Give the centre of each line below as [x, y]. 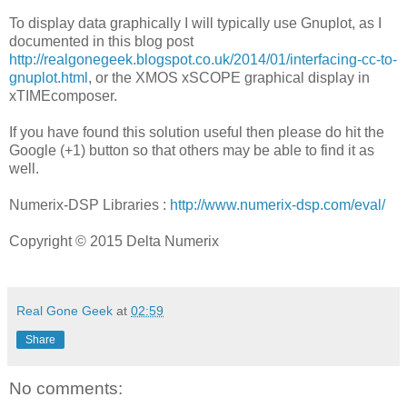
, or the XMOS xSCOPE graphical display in [229, 77]
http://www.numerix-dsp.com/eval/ [278, 204]
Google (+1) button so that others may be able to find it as [192, 150]
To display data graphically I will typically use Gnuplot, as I [195, 23]
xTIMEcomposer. [63, 95]
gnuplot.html [49, 77]
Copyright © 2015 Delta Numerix [114, 241]
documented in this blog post [101, 41]
